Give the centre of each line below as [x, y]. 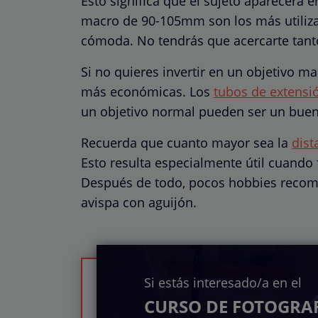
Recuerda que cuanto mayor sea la [186, 142]
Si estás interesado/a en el [223, 282]
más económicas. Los [147, 91]
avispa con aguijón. [139, 202]
